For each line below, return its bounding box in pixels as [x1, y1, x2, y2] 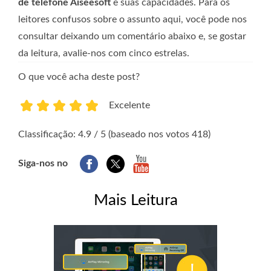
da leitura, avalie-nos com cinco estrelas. [18, 48, 189, 58]
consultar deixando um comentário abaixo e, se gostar [18, 31, 246, 41]
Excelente [109, 100, 150, 110]
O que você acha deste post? [18, 71, 140, 82]
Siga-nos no [18, 158, 68, 168]
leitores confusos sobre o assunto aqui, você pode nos [18, 14, 247, 24]
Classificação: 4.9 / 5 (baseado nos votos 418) [18, 129, 211, 139]
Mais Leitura [93, 192, 178, 208]
